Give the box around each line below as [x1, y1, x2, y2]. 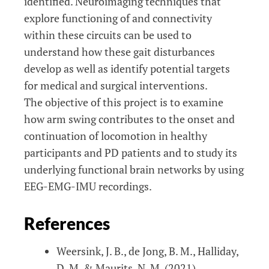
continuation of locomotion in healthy [24, 128, 207, 143]
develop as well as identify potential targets [24, 61, 230, 76]
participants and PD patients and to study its [24, 145, 237, 160]
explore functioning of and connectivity [24, 10, 212, 25]
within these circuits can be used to [24, 27, 192, 42]
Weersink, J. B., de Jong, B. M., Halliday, [56, 243, 238, 258]
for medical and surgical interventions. [24, 77, 208, 92]
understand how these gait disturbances [24, 44, 215, 59]
